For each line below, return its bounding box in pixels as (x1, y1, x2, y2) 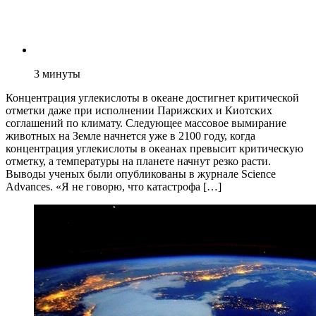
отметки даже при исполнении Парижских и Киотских (6, 104, 272, 116)
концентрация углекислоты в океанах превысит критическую (6, 142, 303, 154)
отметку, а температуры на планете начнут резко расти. (6, 154, 271, 167)
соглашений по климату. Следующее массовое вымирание (6, 116, 286, 129)
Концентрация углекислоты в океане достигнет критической (6, 91, 299, 104)
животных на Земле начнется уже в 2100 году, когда (6, 129, 255, 142)
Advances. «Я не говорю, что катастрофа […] (6, 180, 221, 193)
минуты (42, 67, 80, 80)
